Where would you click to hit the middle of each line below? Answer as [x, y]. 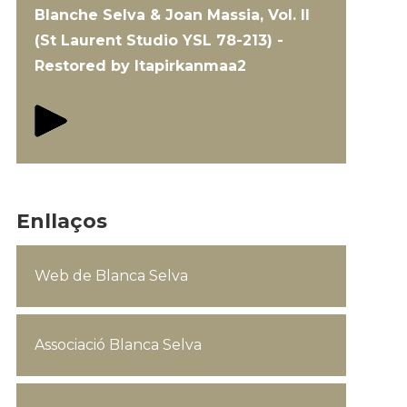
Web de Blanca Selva [111, 276]
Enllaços [61, 221]
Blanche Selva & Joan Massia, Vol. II [172, 15]
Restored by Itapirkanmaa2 [140, 66]
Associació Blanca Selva [118, 345]
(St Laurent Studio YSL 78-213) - [159, 40]
